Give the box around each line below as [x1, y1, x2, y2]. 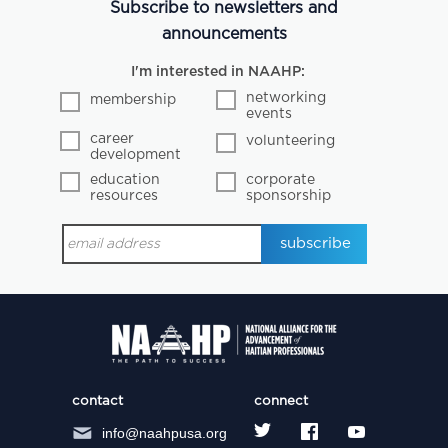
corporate [246, 172, 316, 187]
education [90, 172, 161, 187]
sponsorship [246, 188, 332, 203]
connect [254, 394, 308, 409]
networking [246, 90, 327, 105]
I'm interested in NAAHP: [130, 64, 305, 79]
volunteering [246, 133, 336, 148]
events [246, 106, 293, 121]
